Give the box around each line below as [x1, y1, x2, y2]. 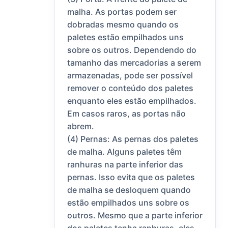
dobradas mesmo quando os [67, 19, 179, 30]
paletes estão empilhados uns [67, 32, 184, 43]
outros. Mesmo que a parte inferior [67, 210, 203, 221]
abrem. [67, 121, 95, 132]
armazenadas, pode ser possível [67, 70, 193, 81]
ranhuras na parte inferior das [67, 159, 184, 170]
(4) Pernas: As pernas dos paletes [67, 134, 199, 145]
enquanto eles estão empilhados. [67, 96, 197, 106]
